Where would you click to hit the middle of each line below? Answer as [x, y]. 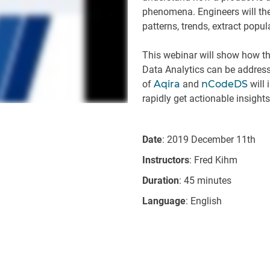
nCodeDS [224, 84]
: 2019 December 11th [209, 140]
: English [204, 201]
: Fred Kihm [213, 160]
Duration [161, 181]
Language [164, 201]
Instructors [166, 160]
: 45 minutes [205, 181]
